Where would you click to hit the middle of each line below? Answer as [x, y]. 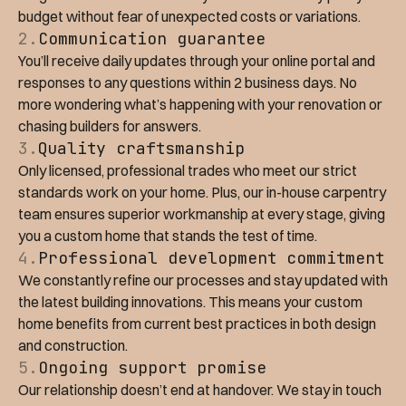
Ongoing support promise [152, 368]
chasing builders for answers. [110, 126]
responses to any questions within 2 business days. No [188, 83]
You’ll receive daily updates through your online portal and [197, 61]
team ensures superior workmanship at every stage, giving [202, 214]
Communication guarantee [152, 39]
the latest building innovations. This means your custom [190, 302]
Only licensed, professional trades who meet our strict [188, 171]
